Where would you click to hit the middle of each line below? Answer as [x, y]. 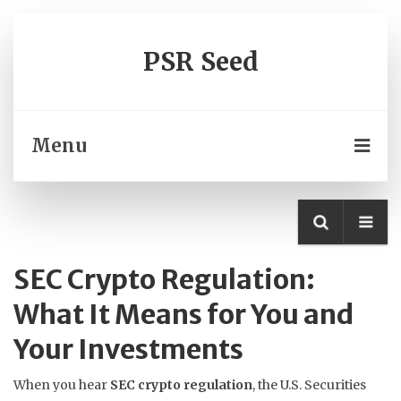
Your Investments [128, 349]
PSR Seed [200, 62]
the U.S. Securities [312, 385]
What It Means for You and [183, 314]
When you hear [62, 385]
